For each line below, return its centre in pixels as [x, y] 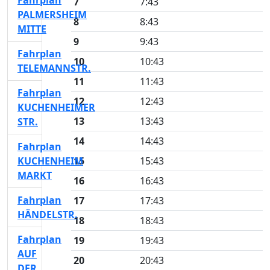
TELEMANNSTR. [54, 68]
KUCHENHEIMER [56, 107]
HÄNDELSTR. [48, 215]
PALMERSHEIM [52, 14]
